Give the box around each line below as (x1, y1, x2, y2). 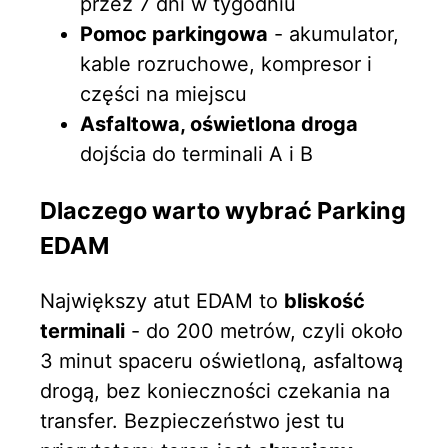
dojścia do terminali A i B (80, 142, 313, 167)
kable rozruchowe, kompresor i (80, 52, 372, 77)
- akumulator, (268, 22, 399, 47)
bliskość (284, 289, 365, 314)
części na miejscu (80, 82, 247, 107)
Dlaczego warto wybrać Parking (40, 195, 406, 225)
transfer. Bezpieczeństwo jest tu (40, 409, 345, 434)
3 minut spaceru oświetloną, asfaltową (40, 349, 403, 374)
